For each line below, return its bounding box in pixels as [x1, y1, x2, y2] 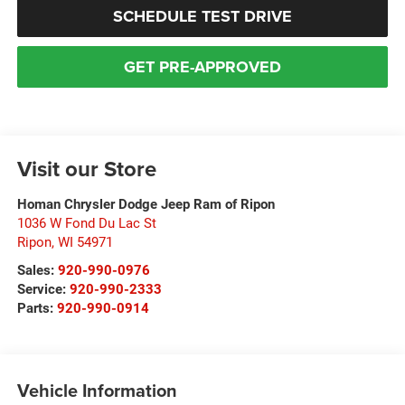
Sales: [16, 261, 58, 278]
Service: [16, 280, 70, 297]
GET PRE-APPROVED [124, 54, 281, 79]
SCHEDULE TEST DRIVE [113, 4, 292, 28]
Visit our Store [16, 152, 156, 184]
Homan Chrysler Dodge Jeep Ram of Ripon [16, 195, 275, 212]
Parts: [16, 299, 57, 316]
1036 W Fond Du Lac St [16, 214, 156, 231]
